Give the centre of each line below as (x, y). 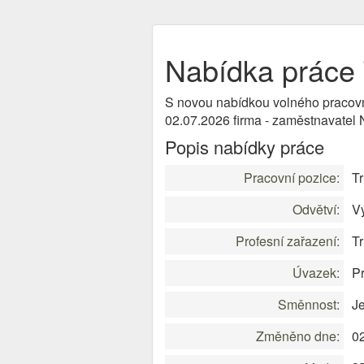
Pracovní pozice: (292, 178)
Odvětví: (316, 209)
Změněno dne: (298, 336)
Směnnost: (309, 304)
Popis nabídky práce (245, 147)
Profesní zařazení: (288, 241)
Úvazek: (316, 273)
